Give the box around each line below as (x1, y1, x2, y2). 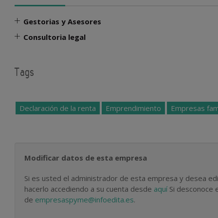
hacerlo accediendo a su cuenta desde (24, 184, 154, 194)
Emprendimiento (106, 103, 161, 113)
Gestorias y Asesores (23, 17, 101, 26)
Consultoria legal (23, 32, 86, 42)
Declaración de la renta (19, 103, 96, 113)
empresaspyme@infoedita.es (35, 195, 134, 204)
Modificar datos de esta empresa (24, 153, 147, 163)
